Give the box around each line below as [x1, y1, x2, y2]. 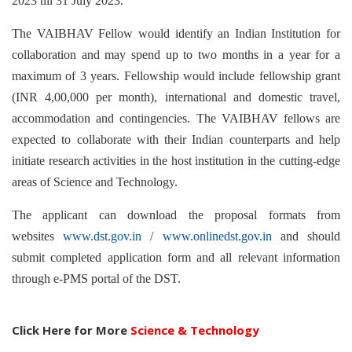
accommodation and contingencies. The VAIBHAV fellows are [12, 112, 340, 125]
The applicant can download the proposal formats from [12, 208, 340, 222]
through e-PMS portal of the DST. [12, 272, 181, 285]
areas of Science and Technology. [12, 175, 178, 189]
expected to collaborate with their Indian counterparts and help [12, 133, 340, 146]
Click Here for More [12, 322, 130, 338]
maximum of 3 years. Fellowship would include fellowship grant [12, 69, 340, 82]
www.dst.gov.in [63, 229, 142, 243]
